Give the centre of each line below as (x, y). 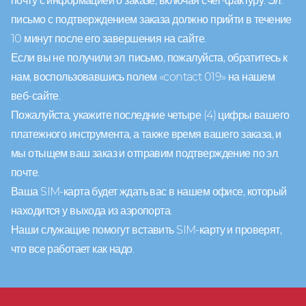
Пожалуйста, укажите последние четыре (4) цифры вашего (150, 115)
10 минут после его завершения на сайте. (109, 38)
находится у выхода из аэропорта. (92, 210)
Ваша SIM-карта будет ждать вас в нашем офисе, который (149, 191)
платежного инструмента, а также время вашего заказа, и (146, 134)
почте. (25, 172)
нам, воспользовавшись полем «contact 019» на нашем (143, 76)
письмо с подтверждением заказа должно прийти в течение (151, 19)
